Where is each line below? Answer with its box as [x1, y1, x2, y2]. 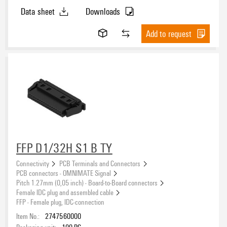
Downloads [85, 5, 121, 18]
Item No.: [16, 211, 40, 221]
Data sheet [20, 5, 55, 18]
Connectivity [16, 158, 49, 169]
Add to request [145, 27, 192, 40]
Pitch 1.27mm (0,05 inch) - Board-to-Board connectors [16, 177, 158, 188]
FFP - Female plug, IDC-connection [16, 197, 104, 207]
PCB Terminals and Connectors [59, 158, 141, 169]
